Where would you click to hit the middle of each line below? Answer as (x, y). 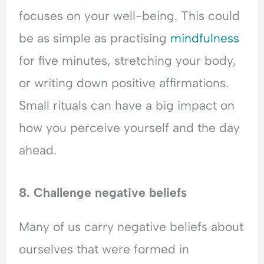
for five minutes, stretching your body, (128, 60)
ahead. (38, 150)
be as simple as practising (95, 38)
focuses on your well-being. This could (130, 16)
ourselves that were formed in (104, 249)
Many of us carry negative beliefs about (131, 227)
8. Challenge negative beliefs (103, 193)
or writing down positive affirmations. (124, 83)
